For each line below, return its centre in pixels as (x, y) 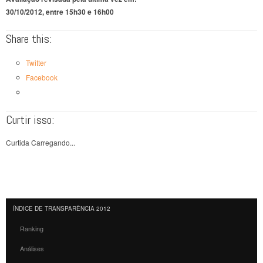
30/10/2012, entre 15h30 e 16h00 (60, 11)
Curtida (18, 142)
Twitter (36, 62)
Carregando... (53, 142)
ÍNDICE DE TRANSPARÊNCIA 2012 (62, 208)
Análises (32, 249)
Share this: (29, 38)
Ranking (32, 228)
